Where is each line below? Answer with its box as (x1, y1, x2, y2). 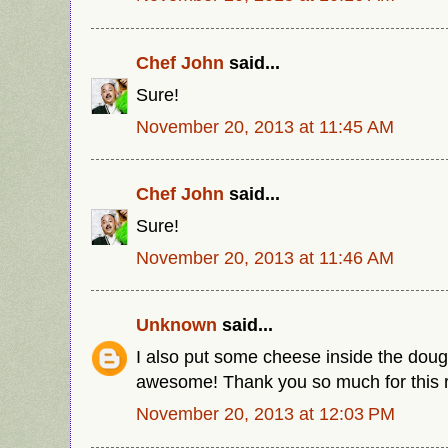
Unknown (136, 314, 217, 336)
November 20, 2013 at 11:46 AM (136, 246, 394, 268)
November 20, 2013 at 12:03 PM (136, 402, 395, 424)
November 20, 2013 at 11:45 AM (136, 115, 394, 137)
